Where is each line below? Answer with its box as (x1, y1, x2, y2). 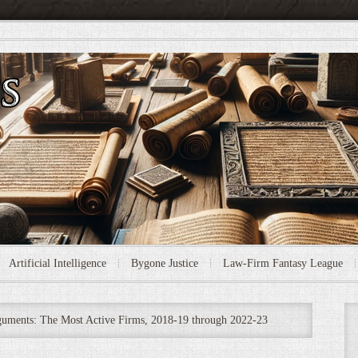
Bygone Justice (131, 257, 198, 269)
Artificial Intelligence (9, 257, 106, 269)
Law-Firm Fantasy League (223, 257, 343, 269)
